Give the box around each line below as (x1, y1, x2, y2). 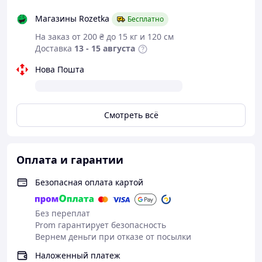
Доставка (35, 43, 72, 54)
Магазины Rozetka (35, 12, 109, 24)
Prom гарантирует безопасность (35, 219, 166, 230)
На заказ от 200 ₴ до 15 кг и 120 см (35, 31, 174, 42)
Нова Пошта (35, 64, 84, 75)
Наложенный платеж (35, 250, 120, 261)
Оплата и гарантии (16, 153, 123, 167)
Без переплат (35, 208, 90, 219)
